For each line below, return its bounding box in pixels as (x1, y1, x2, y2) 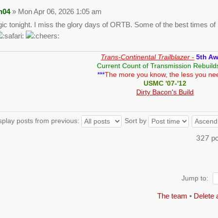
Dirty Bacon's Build (136, 88, 194, 96)
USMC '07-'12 (144, 79, 187, 87)
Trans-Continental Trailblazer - (101, 53, 195, 61)
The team (157, 191, 187, 200)
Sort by (124, 117, 148, 125)
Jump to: (182, 174, 208, 182)
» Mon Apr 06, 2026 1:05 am (10, 7, 102, 16)
